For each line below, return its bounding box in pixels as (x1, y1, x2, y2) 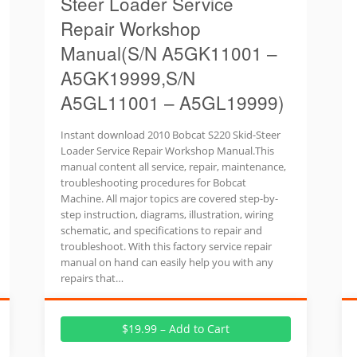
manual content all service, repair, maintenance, (61, 159, 287, 174)
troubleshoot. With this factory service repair (61, 239, 273, 253)
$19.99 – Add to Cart (122, 321, 230, 336)
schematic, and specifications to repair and (61, 223, 263, 237)
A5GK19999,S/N (61, 65, 196, 90)
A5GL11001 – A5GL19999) (61, 89, 285, 115)
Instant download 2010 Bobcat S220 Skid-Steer (61, 127, 281, 142)
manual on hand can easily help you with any (61, 255, 274, 269)
